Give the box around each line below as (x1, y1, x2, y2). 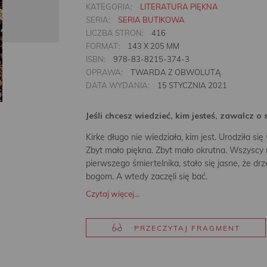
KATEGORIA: (86, 2, 132, 11)
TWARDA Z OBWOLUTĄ (129, 67, 221, 77)
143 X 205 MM (126, 41, 179, 51)
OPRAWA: (86, 67, 123, 77)
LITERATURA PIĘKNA (140, 2, 218, 11)
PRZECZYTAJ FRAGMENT (133, 223, 240, 232)
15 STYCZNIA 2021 (156, 80, 227, 90)
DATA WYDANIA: (86, 80, 150, 90)
